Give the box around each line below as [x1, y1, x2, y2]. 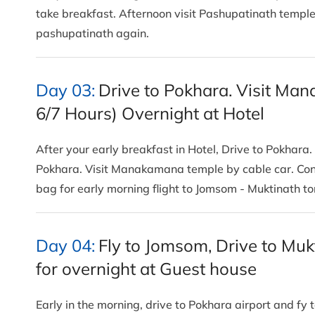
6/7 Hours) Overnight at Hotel [36, 103, 264, 124]
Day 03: [36, 79, 95, 101]
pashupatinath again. [36, 26, 155, 41]
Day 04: [36, 235, 95, 257]
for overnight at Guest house [36, 258, 257, 280]
